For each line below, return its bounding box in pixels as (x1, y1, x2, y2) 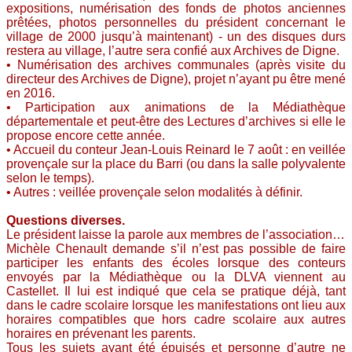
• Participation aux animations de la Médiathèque (6, 101, 346, 114)
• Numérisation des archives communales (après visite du (6, 58, 346, 71)
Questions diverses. (6, 214, 125, 227)
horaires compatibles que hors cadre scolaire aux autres (6, 313, 346, 326)
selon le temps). (6, 171, 94, 185)
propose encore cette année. (6, 129, 165, 142)
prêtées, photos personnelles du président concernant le (6, 16, 346, 29)
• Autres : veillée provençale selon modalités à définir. (6, 185, 302, 199)
